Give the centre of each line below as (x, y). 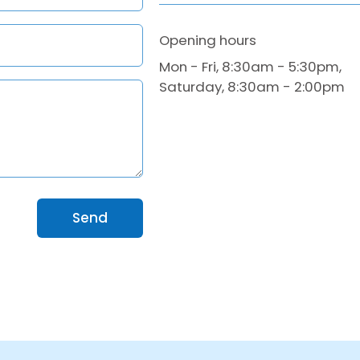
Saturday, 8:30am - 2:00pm (252, 87)
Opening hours (207, 40)
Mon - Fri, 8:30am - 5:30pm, (250, 67)
